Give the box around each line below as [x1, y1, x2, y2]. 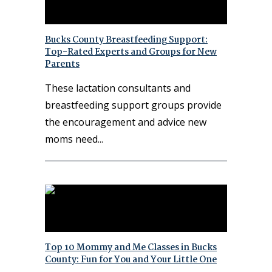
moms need [45, 132, 98, 146]
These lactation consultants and [45, 81, 191, 95]
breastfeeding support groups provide [45, 98, 222, 112]
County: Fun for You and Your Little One [45, 253, 217, 268]
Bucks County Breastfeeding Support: [45, 33, 208, 48]
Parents [45, 57, 80, 72]
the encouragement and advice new [45, 115, 206, 129]
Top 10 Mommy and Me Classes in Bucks [45, 240, 217, 256]
